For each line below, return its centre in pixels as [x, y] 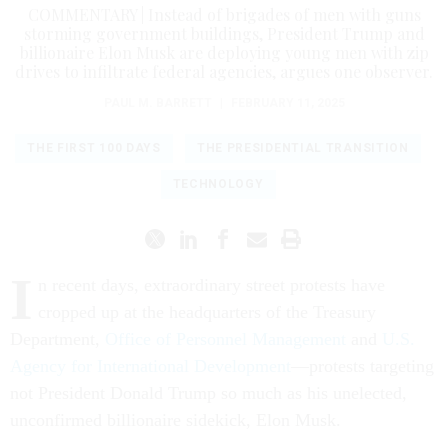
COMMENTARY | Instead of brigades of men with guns [224, 15]
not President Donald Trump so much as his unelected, [208, 393]
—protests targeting [362, 366]
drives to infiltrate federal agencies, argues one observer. [224, 72]
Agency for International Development [150, 366]
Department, [57, 339]
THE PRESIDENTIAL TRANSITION [302, 148]
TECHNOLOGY [218, 184]
